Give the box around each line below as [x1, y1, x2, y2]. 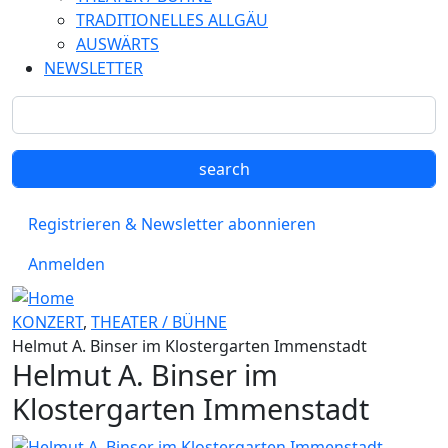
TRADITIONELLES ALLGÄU [76, 9, 268, 31]
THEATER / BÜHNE [91, 310, 227, 333]
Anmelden [28, 253, 105, 275]
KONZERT [12, 310, 83, 333]
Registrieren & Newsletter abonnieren [28, 213, 316, 235]
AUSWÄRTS [76, 33, 159, 55]
